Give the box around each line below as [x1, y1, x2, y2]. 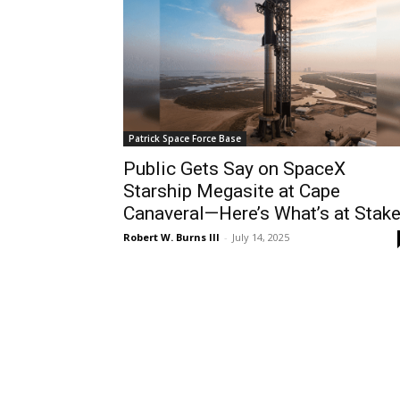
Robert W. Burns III [123, 229, 220, 244]
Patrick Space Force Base [129, 131, 241, 145]
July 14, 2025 [232, 229, 289, 244]
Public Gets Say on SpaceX [123, 157, 346, 179]
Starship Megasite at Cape [123, 179, 340, 202]
